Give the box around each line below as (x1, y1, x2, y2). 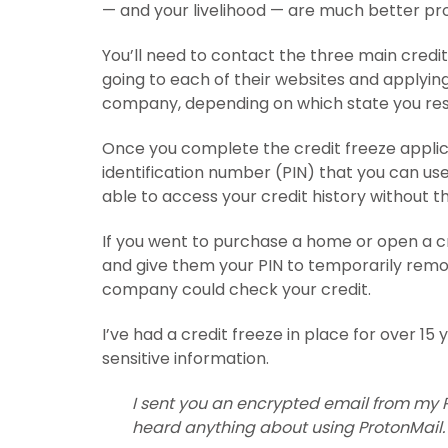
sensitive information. (102, 347, 269, 371)
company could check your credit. (102, 278, 371, 302)
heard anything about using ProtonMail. (132, 416, 445, 440)
